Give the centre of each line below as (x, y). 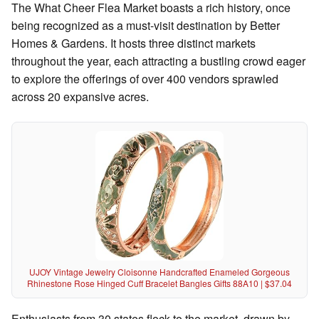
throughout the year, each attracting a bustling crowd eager (158, 61)
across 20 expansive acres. (80, 97)
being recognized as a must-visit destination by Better (146, 26)
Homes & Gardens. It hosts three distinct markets (134, 43)
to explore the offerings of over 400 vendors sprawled (145, 79)
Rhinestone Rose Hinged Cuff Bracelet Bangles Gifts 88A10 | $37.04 (159, 283)
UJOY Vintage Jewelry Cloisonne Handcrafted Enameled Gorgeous (159, 272)
